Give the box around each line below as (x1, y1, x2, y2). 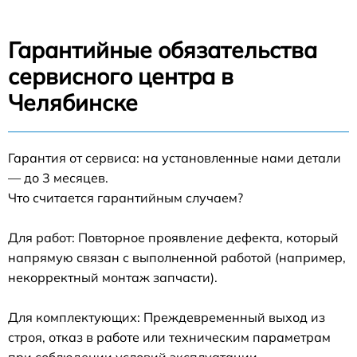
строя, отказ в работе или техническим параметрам (8, 329, 331, 345)
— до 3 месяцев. (8, 170, 108, 186)
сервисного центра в (8, 62, 233, 90)
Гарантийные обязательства (8, 36, 317, 64)
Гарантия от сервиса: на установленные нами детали (8, 150, 341, 166)
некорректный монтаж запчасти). (8, 269, 218, 285)
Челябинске (8, 88, 138, 116)
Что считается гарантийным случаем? (8, 190, 243, 206)
